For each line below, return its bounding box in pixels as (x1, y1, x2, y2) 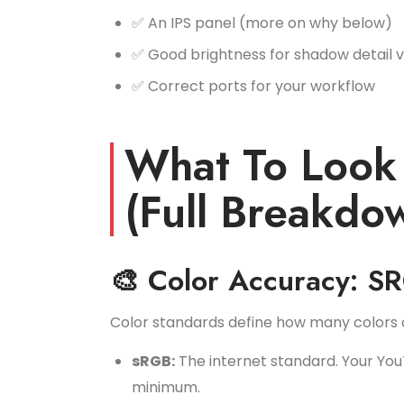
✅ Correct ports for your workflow (132, 76, 375, 96)
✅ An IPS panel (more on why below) (132, 13, 392, 33)
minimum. (132, 377, 200, 398)
